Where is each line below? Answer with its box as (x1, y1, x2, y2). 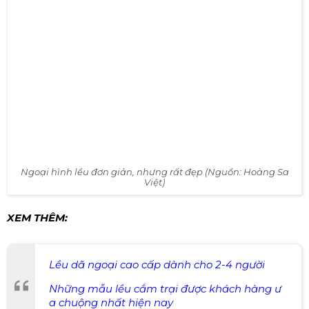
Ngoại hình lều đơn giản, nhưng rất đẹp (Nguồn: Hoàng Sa (20, 192, 289, 203)
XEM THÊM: (7, 237, 68, 250)
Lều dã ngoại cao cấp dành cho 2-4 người (49, 283, 265, 297)
